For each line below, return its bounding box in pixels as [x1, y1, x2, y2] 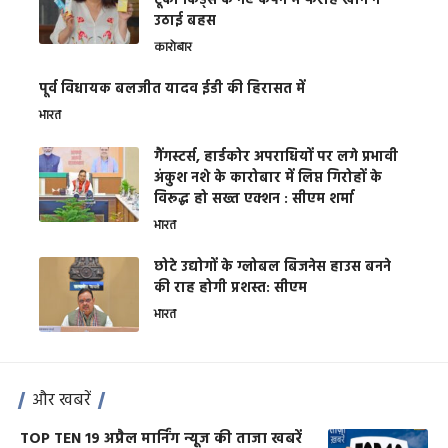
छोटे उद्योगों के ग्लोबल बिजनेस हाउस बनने [154, 256, 391, 280]
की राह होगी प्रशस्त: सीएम [154, 277, 307, 301]
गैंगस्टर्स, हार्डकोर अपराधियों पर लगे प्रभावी [154, 146, 398, 170]
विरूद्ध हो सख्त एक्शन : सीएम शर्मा [154, 188, 354, 212]
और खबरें [32, 387, 91, 415]
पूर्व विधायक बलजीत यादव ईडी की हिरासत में [39, 78, 305, 102]
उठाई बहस [154, 10, 216, 34]
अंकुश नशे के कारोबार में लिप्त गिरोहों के [154, 167, 382, 191]
